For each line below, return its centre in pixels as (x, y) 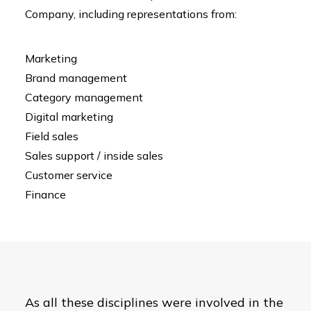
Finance (45, 194)
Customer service (69, 175)
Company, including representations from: (131, 14)
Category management (84, 97)
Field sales (52, 136)
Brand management (76, 78)
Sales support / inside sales (94, 155)
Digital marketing (69, 117)
